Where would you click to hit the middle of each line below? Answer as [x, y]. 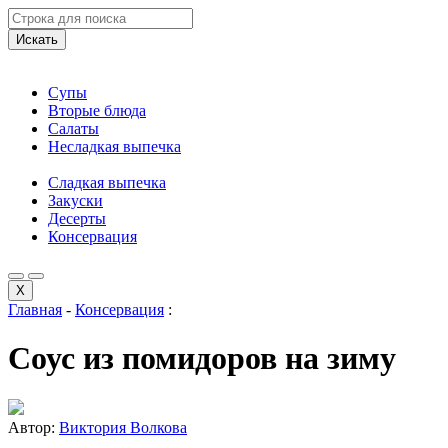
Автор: [33, 427]
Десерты [77, 218]
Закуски [75, 200]
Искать [37, 39]
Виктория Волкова [123, 427]
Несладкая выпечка [114, 146]
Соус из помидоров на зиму [202, 358]
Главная [35, 309]
